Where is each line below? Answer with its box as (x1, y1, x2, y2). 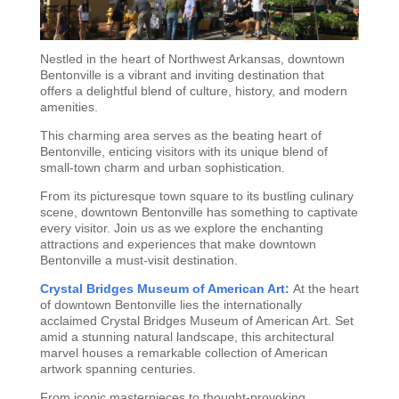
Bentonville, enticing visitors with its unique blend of (39, 144, 328, 159)
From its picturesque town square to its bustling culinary (39, 189, 354, 204)
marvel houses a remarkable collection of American (39, 346, 328, 361)
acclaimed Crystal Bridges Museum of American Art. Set (39, 313, 354, 329)
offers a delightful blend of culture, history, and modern (39, 84, 347, 99)
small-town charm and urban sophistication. (39, 160, 285, 175)
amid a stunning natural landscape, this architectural (39, 330, 334, 345)
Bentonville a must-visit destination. (39, 253, 238, 268)
